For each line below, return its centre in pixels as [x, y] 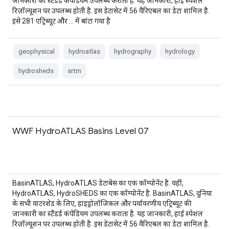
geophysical [37, 51]
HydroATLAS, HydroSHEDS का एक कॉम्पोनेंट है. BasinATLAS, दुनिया [112, 193]
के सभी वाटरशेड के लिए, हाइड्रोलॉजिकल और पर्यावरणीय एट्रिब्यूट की [102, 203]
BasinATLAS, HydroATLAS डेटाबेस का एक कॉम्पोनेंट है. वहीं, [98, 183]
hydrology [180, 51]
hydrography [133, 51]
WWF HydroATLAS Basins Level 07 [81, 131]
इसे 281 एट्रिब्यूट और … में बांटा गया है [61, 21]
